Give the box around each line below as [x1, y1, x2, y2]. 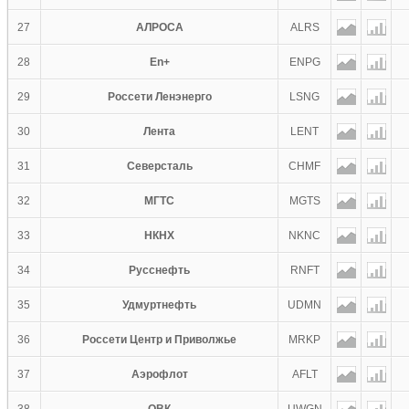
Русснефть [129, 264, 190, 277]
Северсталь [126, 160, 193, 173]
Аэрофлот [131, 368, 188, 381]
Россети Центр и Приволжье [82, 333, 236, 346]
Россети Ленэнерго [107, 90, 212, 103]
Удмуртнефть [122, 299, 196, 311]
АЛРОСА [135, 21, 184, 34]
